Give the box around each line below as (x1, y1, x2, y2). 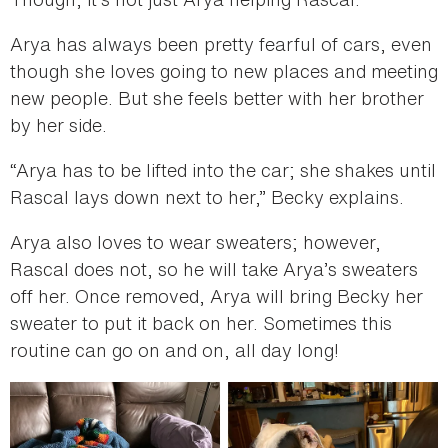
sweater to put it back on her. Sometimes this (10, 310, 392, 337)
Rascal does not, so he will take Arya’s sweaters (10, 256, 418, 283)
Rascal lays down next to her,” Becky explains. (10, 184, 409, 211)
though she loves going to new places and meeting (10, 58, 438, 85)
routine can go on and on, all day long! (10, 337, 339, 364)
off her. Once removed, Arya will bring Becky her (10, 283, 423, 310)
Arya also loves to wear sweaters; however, (10, 229, 381, 256)
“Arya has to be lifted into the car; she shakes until (10, 157, 436, 184)
